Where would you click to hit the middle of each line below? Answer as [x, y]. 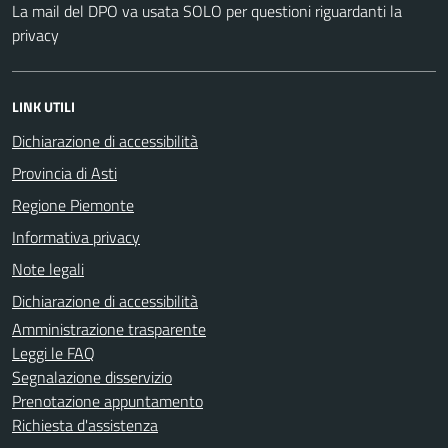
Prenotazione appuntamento [107, 400]
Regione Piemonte [73, 204]
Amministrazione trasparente [109, 328]
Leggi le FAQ [53, 352]
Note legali [48, 268]
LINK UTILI [43, 106]
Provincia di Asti [64, 172]
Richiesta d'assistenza [85, 424]
